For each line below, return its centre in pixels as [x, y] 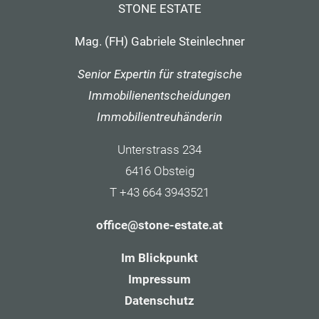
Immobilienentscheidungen [159, 95]
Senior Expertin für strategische [159, 74]
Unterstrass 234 [159, 149]
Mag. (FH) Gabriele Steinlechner [159, 41]
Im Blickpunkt [159, 257]
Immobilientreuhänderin [159, 116]
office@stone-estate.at [159, 225]
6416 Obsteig [159, 171]
